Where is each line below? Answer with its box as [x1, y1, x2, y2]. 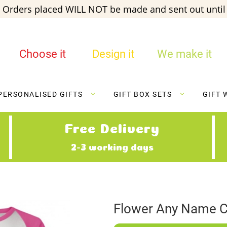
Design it [92, 48, 135, 60]
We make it [157, 48, 212, 60]
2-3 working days [70, 143, 154, 149]
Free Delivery [64, 123, 160, 131]
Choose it [19, 48, 66, 60]
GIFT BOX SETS [113, 90, 172, 99]
